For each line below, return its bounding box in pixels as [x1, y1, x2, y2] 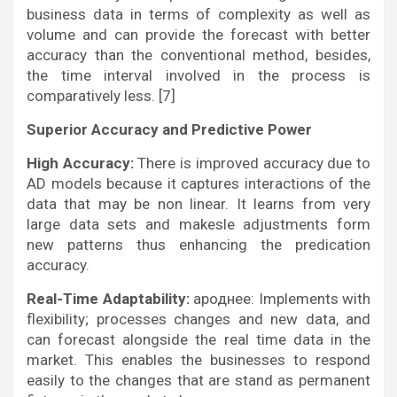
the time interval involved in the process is [27, 66, 370, 85]
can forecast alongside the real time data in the [27, 331, 370, 349]
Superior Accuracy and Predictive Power [27, 121, 312, 139]
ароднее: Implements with [189, 290, 370, 308]
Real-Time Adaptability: [27, 290, 190, 308]
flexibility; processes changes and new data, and [27, 310, 370, 329]
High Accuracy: [27, 154, 134, 173]
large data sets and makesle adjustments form [27, 215, 370, 234]
